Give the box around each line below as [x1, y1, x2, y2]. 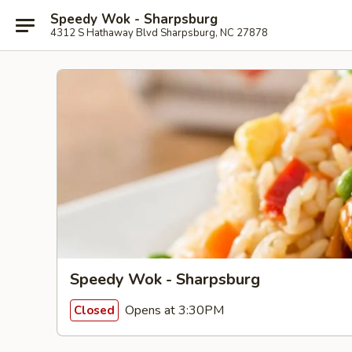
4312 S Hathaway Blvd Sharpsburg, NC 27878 [50, 25, 268, 40]
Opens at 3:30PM [122, 301, 224, 319]
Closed [74, 302, 115, 318]
